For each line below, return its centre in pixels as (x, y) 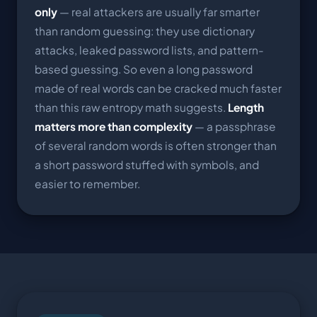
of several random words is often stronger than (156, 145)
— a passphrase (234, 126)
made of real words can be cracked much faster (158, 88)
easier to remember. (87, 183)
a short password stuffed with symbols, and (147, 164)
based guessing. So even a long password (144, 69)
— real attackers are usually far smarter (158, 11)
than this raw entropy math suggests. (131, 107)
